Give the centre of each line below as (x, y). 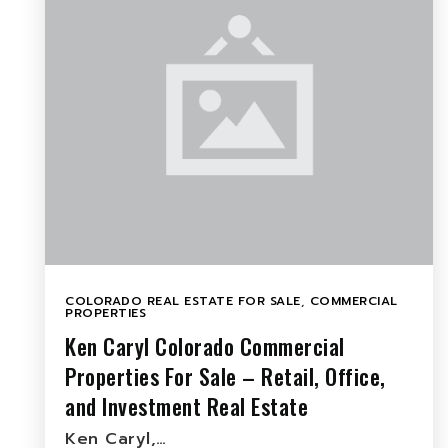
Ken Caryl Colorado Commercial (205, 346)
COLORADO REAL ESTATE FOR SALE (183, 301)
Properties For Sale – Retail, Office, (225, 376)
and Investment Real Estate (186, 406)
